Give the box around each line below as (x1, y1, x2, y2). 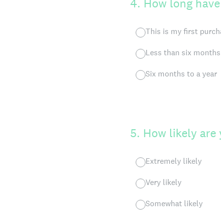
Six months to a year (146, 69, 217, 79)
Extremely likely (146, 156, 202, 166)
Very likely (146, 177, 182, 187)
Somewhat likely (146, 198, 203, 209)
